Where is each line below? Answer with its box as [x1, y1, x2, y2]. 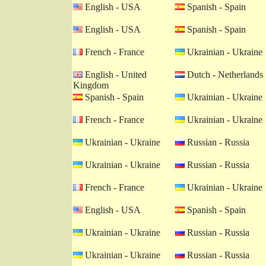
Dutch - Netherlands [185, 69, 263, 80]
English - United [83, 69, 147, 80]
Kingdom [73, 80, 109, 90]
